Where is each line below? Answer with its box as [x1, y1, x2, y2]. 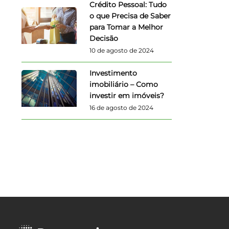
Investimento [89, 68, 137, 78]
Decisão [89, 33, 118, 43]
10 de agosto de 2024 [89, 46, 154, 54]
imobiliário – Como [89, 79, 158, 89]
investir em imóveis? [89, 90, 164, 100]
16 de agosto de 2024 [89, 103, 153, 111]
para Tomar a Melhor [89, 22, 163, 32]
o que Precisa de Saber [89, 11, 171, 20]
